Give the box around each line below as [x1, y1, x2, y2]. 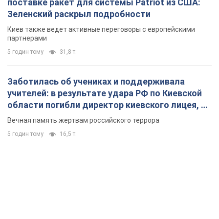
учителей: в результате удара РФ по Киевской [7, 88, 202, 99]
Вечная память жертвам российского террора [7, 116, 159, 125]
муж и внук [7, 111, 54, 122]
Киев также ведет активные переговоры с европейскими [7, 25, 195, 34]
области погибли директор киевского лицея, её [7, 100, 211, 110]
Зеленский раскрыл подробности [7, 9, 151, 20]
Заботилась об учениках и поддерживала [7, 76, 185, 87]
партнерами [7, 34, 47, 43]
